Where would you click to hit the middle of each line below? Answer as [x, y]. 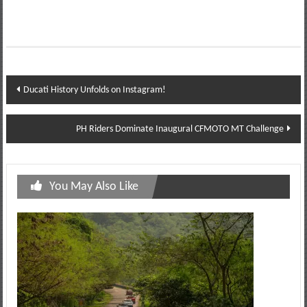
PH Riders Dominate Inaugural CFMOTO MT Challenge [180, 129]
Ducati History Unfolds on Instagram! [94, 90]
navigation [46, 111]
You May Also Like [94, 186]
